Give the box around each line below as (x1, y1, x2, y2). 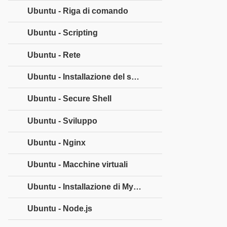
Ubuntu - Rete (27, 50, 81, 59)
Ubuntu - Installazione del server (131, 72, 139, 81)
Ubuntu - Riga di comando (27, 6, 128, 15)
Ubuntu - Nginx (27, 138, 86, 147)
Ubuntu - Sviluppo (27, 116, 97, 125)
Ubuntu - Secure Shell (27, 94, 111, 103)
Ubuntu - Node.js (27, 204, 92, 213)
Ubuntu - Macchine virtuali (27, 160, 128, 169)
